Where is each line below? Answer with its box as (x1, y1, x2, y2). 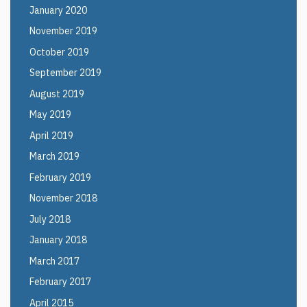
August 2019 (29, 87, 84, 100)
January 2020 (29, 3, 87, 16)
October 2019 (29, 45, 89, 58)
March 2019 (29, 150, 79, 162)
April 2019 (29, 129, 73, 142)
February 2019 (29, 171, 91, 184)
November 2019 (29, 25, 97, 37)
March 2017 (29, 254, 79, 267)
